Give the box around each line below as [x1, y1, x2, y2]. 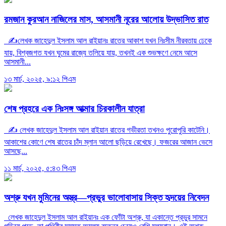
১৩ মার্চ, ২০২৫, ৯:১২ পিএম [4, 75, 76, 84]
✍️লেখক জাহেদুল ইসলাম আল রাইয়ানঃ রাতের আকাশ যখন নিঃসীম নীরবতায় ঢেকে [4, 36, 212, 45]
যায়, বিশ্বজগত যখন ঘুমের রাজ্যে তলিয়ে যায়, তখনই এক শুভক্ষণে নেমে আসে [4, 48, 197, 58]
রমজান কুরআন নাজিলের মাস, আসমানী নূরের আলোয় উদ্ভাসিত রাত [4, 14, 208, 25]
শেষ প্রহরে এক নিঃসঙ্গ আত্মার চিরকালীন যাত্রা [4, 103, 145, 114]
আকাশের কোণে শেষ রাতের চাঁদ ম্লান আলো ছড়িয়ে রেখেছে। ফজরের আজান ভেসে [4, 137, 212, 146]
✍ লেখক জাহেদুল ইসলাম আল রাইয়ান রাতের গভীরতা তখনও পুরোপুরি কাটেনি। [4, 125, 210, 134]
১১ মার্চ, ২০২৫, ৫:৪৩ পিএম [4, 163, 76, 173]
